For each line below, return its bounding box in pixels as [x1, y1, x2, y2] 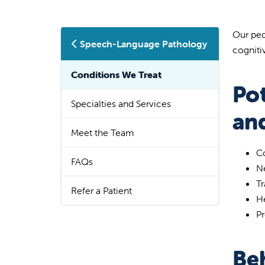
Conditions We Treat [71, 68, 161, 80]
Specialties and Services [71, 97, 171, 109]
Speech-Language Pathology [80, 37, 207, 50]
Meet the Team [71, 126, 134, 138]
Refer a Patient [71, 184, 132, 196]
